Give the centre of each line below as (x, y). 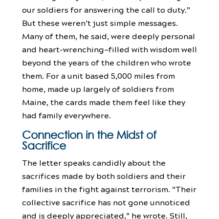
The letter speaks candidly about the (94, 162)
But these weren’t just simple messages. (100, 22)
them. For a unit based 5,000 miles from (98, 75)
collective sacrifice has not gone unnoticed (106, 202)
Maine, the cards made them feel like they (103, 102)
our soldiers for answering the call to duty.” (106, 9)
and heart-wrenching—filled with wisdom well (109, 49)
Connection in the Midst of (89, 134)
